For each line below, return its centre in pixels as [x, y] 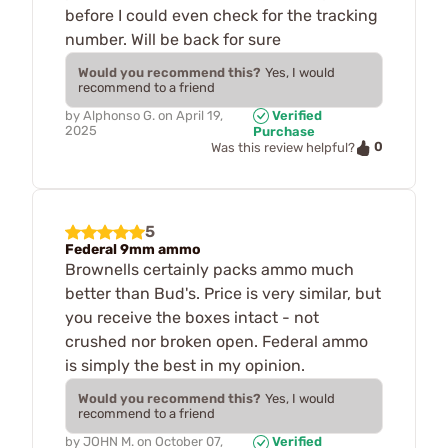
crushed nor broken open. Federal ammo [216, 341]
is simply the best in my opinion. [185, 365]
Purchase [283, 132]
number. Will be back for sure [173, 39]
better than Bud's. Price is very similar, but [223, 293]
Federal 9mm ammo [133, 249]
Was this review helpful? [283, 148]
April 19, [199, 115]
